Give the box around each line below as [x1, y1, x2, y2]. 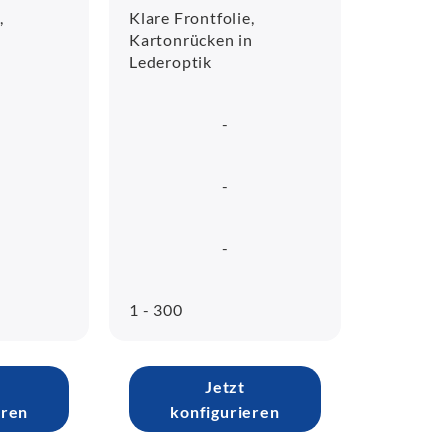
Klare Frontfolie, [129, 8, 255, 27]
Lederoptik [129, 52, 213, 71]
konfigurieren [170, 402, 280, 421]
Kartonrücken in [129, 30, 254, 49]
